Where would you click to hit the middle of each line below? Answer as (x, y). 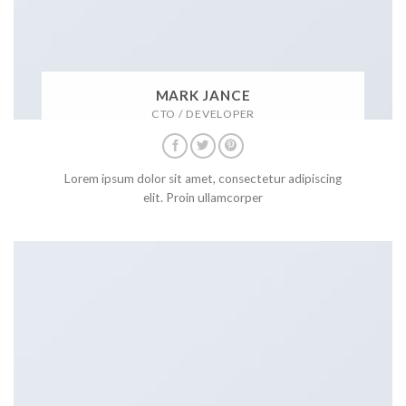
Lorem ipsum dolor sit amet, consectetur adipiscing (203, 179)
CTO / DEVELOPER (203, 113)
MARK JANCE (203, 95)
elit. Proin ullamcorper (203, 198)
